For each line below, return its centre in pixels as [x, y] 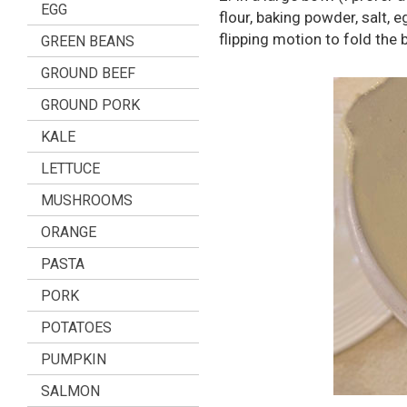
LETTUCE [70, 169]
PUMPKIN [74, 359]
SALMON [70, 391]
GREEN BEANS [88, 41]
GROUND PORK [90, 105]
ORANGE [69, 232]
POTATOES [76, 328]
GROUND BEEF [88, 73]
